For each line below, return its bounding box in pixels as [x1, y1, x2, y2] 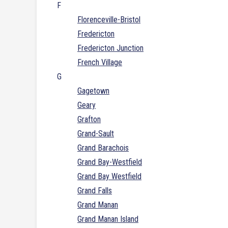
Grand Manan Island [77, 214, 138, 224]
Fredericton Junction [77, 43, 144, 53]
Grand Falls [77, 186, 112, 196]
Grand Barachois [77, 143, 129, 153]
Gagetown [77, 86, 109, 96]
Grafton [77, 115, 101, 125]
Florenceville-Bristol [77, 15, 140, 25]
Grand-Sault [77, 129, 114, 139]
